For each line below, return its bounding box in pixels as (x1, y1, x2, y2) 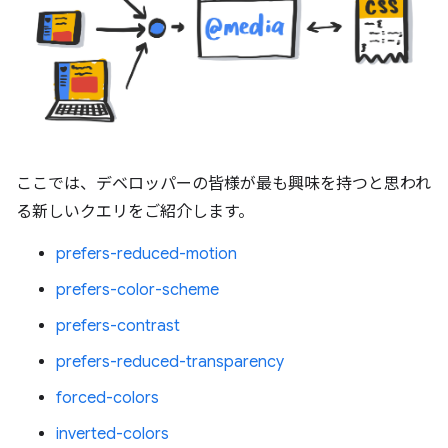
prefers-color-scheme (56, 279, 219, 300)
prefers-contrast (56, 315, 180, 336)
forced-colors (56, 387, 159, 408)
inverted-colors (56, 423, 169, 444)
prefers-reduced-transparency (56, 351, 284, 372)
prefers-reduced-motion (56, 243, 237, 264)
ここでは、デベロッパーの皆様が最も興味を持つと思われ (16, 173, 431, 194)
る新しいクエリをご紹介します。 (16, 201, 254, 222)
